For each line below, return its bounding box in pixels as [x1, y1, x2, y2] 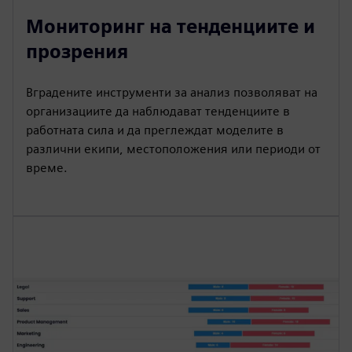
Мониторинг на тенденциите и [26, 14, 315, 38]
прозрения [26, 39, 128, 63]
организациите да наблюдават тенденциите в [26, 103, 290, 119]
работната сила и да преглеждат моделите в [26, 122, 284, 137]
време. [26, 159, 68, 175]
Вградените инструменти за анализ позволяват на [26, 84, 317, 100]
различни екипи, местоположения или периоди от [26, 141, 321, 156]
